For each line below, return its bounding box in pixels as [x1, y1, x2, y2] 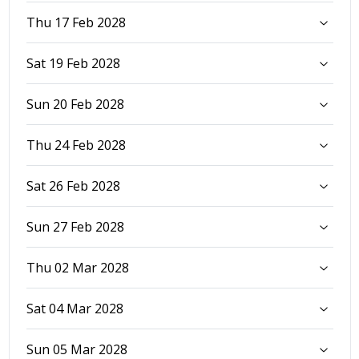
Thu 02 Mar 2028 [26, 258, 129, 276]
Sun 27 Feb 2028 [26, 217, 124, 236]
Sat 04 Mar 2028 [26, 299, 123, 317]
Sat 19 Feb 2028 [26, 54, 120, 72]
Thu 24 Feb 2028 [26, 135, 126, 154]
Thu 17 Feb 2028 [26, 13, 126, 31]
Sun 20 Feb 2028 [26, 95, 124, 113]
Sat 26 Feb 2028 [26, 176, 120, 195]
